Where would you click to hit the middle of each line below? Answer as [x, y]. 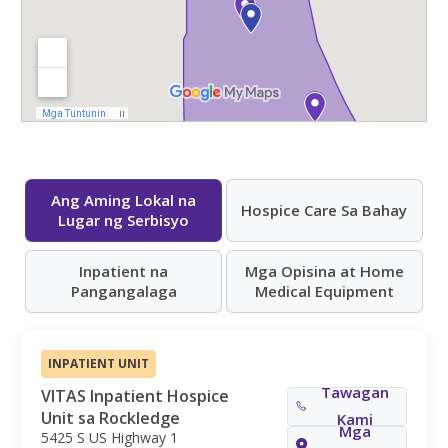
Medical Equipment [324, 291]
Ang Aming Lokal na [124, 200]
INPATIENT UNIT [98, 363]
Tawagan [354, 392]
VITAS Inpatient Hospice [135, 395]
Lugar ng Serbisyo [124, 220]
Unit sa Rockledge [110, 417]
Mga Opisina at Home [324, 271]
